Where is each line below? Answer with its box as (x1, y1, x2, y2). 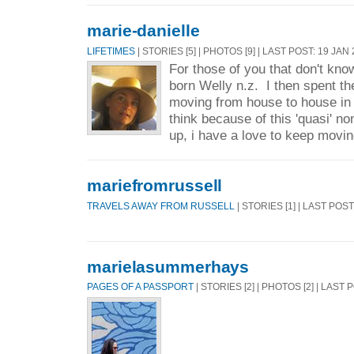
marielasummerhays (87, 257, 250, 276)
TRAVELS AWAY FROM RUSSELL (87, 201, 235, 212)
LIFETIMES (87, 46, 135, 57)
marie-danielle (87, 21, 200, 40)
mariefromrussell (87, 176, 223, 195)
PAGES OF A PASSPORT (87, 281, 194, 292)
